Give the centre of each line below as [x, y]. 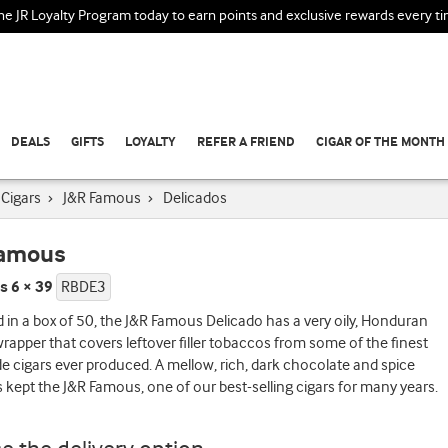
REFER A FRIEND [246, 142]
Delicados [195, 198]
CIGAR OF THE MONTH [380, 142]
